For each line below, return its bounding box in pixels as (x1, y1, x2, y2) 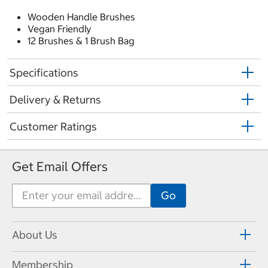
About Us (12, 228, 57, 242)
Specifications (10, 65, 78, 80)
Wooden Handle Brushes (28, 11, 135, 23)
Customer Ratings (10, 119, 97, 133)
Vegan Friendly (28, 23, 91, 35)
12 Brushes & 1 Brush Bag (28, 35, 135, 47)
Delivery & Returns (10, 92, 101, 106)
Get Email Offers (12, 158, 108, 175)
